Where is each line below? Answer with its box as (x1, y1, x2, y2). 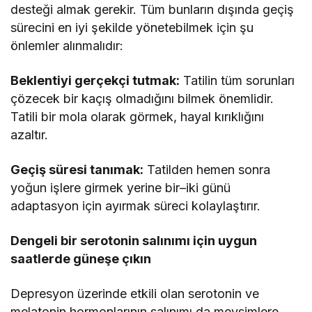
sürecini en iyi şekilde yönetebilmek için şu (10, 19, 254, 35)
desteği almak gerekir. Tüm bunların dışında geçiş (10, 1, 295, 17)
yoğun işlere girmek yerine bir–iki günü (10, 180, 231, 195)
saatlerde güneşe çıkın (10, 251, 152, 266)
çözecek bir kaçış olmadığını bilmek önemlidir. (10, 91, 274, 106)
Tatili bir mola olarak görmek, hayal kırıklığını (10, 109, 265, 124)
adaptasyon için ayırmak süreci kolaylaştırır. (10, 198, 261, 213)
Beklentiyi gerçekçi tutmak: (10, 72, 180, 88)
